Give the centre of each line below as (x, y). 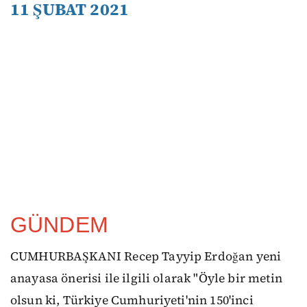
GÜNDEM (59, 224)
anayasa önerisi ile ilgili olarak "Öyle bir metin (146, 278)
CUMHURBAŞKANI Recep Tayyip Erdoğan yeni (146, 256)
